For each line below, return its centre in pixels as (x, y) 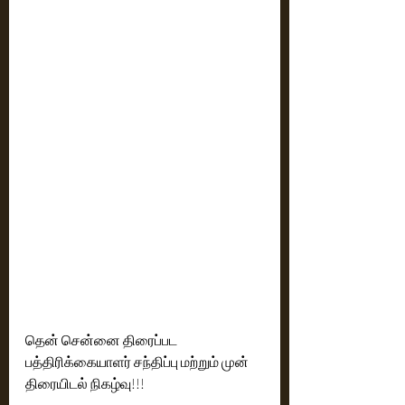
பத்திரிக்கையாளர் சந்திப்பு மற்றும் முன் (138, 361)
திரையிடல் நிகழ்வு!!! (86, 383)
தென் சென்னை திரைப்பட (103, 339)
